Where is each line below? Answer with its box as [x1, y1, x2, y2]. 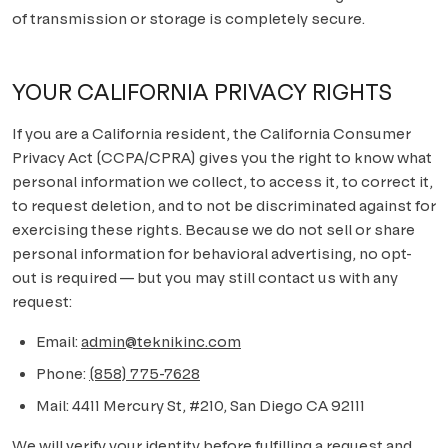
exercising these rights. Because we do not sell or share [12, 221, 415, 238]
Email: [36, 333, 81, 350]
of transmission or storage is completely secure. [12, 10, 365, 27]
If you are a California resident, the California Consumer [12, 125, 411, 142]
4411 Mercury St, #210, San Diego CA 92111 [72, 397, 365, 414]
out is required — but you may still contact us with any [12, 269, 398, 286]
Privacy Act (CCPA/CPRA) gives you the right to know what [12, 149, 432, 166]
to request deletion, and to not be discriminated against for [12, 197, 436, 214]
